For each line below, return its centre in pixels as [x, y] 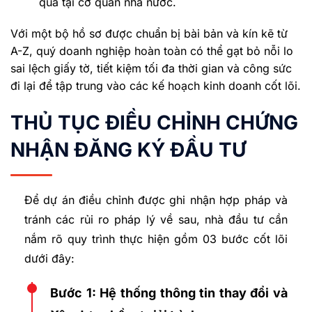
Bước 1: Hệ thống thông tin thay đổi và [169, 293]
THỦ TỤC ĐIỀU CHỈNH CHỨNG [154, 123]
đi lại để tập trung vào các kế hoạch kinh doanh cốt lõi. [156, 86]
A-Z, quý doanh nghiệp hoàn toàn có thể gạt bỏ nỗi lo [152, 51]
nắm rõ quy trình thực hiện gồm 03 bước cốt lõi [156, 239]
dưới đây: [49, 259]
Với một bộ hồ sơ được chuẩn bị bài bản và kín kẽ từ [149, 34]
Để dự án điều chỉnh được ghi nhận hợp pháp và [156, 200]
